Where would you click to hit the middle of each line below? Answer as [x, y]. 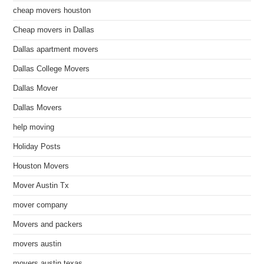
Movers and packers [48, 225]
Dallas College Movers [52, 69]
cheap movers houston [52, 11]
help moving [34, 127]
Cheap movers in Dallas [54, 30]
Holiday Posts [37, 147]
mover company [41, 205]
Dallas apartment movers [56, 49]
